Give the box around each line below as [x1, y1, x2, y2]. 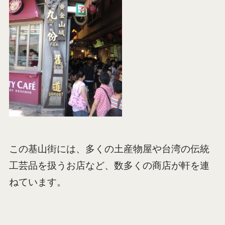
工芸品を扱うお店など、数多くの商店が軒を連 [9, 160, 209, 171]
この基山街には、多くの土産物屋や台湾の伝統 [9, 143, 209, 154]
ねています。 [9, 176, 66, 187]
